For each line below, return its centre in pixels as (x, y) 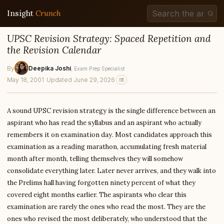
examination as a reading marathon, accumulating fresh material (107, 147)
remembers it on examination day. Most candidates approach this (109, 135)
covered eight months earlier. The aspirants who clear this (97, 195)
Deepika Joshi (50, 68)
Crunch (48, 13)
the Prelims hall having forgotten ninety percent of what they (101, 183)
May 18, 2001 (25, 80)
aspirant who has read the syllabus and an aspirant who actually (104, 123)
